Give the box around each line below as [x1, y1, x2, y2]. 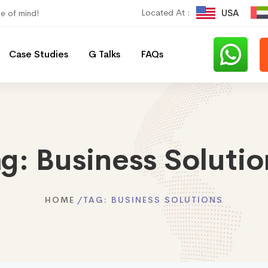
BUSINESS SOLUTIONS [111, 194, 223, 205]
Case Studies [9, 48, 68, 61]
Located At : [141, 7, 190, 18]
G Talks [89, 48, 120, 61]
